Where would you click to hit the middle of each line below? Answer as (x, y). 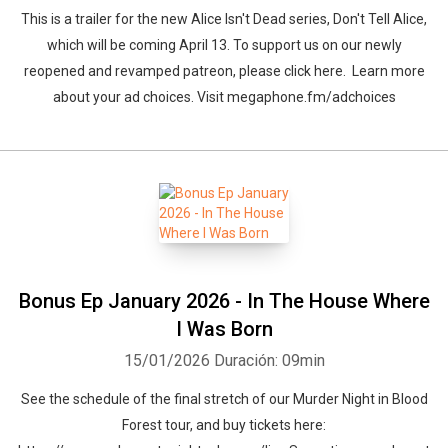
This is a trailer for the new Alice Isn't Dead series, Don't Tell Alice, (224, 19)
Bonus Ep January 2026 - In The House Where (224, 301)
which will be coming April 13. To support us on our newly (224, 45)
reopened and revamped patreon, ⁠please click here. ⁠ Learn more (224, 71)
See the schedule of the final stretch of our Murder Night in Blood (224, 399)
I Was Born (224, 329)
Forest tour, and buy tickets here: (224, 425)
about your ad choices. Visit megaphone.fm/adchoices (224, 97)
